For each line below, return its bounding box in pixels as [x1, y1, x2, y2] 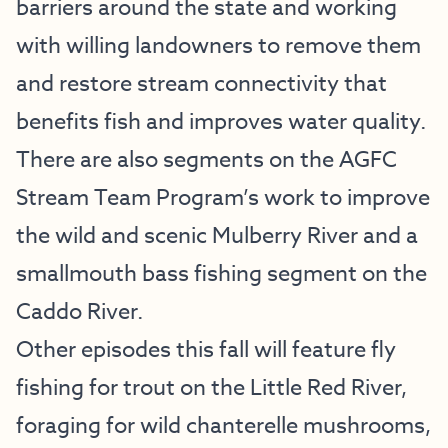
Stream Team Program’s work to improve [16, 182, 430, 214]
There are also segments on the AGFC [16, 144, 397, 176]
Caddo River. [16, 296, 143, 328]
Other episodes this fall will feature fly [16, 334, 396, 366]
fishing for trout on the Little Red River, [16, 372, 407, 404]
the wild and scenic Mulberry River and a [16, 220, 418, 252]
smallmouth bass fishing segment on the [16, 258, 427, 290]
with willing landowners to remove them [16, 30, 421, 62]
